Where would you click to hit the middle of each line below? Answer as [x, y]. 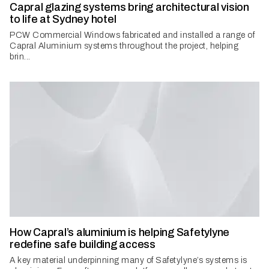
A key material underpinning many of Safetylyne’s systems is [128, 261]
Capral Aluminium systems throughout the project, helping [124, 46]
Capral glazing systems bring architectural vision [129, 8]
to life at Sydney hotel [63, 20]
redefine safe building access [83, 245]
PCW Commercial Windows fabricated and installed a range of [132, 35]
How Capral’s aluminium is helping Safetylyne [119, 233]
